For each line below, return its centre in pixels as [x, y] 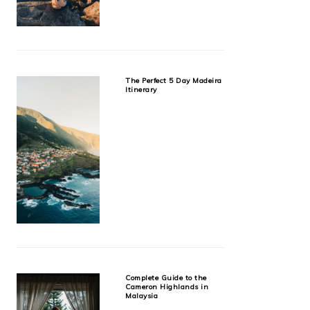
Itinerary [141, 90]
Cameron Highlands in [167, 287]
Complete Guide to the [166, 278]
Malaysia [142, 296]
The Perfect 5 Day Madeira [174, 81]
